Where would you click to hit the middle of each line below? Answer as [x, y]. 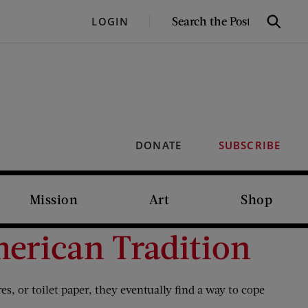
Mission [54, 199]
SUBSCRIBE [249, 145]
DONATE [158, 145]
